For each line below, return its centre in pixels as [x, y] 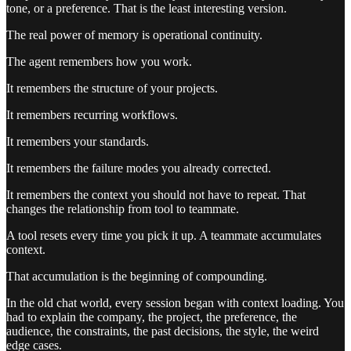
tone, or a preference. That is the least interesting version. [147, 9]
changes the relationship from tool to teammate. [123, 209]
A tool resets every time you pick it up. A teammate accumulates [164, 236]
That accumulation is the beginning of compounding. [137, 277]
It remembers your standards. [78, 142]
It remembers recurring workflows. [92, 115]
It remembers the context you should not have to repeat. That [156, 195]
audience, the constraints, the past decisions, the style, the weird [163, 331]
